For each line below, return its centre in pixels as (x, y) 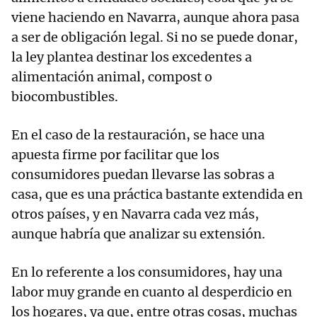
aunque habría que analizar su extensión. (138, 234)
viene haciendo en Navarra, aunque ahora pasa (155, 18)
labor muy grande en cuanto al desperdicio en (152, 292)
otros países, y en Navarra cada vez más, (135, 214)
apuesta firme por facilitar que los (115, 155)
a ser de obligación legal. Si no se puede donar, (155, 38)
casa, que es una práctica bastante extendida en (157, 195)
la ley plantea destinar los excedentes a (132, 57)
